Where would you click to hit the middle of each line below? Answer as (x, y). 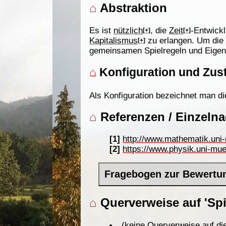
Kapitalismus (114, 40)
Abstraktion (132, 8)
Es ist (102, 30)
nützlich (128, 30)
